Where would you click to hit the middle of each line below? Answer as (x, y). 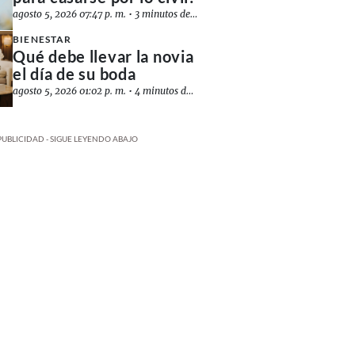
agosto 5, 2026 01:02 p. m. (70, 91)
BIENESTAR (42, 39)
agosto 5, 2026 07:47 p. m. (70, 14)
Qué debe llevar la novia (103, 56)
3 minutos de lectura (163, 14)
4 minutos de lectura (161, 91)
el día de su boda (74, 74)
